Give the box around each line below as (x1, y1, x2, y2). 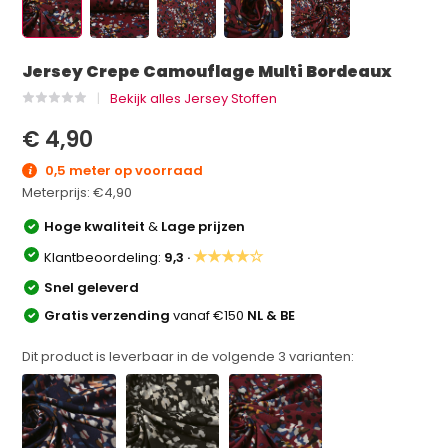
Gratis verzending (44, 305, 174, 325)
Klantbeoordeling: (44, 247, 165, 267)
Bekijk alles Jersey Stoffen (110, 89, 278, 108)
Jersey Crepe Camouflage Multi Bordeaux (22, 60, 393, 83)
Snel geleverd (44, 277, 140, 297)
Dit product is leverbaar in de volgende (22, 346, 279, 366)
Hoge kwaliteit (44, 216, 149, 236)
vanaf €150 (173, 305, 248, 325)
